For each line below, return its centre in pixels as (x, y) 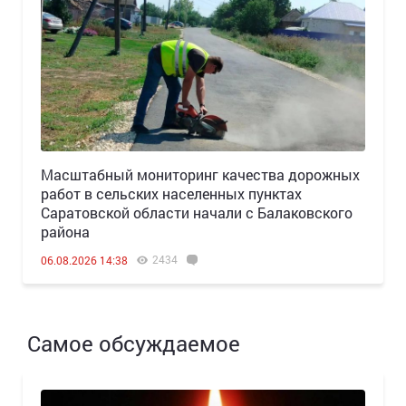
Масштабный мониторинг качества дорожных (200, 175)
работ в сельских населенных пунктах (171, 194)
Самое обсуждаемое (134, 344)
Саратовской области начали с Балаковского (197, 213)
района (65, 232)
